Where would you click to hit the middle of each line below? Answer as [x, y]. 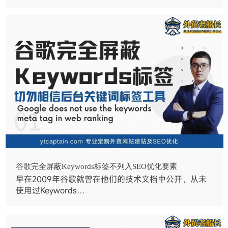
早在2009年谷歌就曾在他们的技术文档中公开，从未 [111, 179]
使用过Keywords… [51, 190]
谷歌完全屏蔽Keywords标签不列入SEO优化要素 [97, 166]
